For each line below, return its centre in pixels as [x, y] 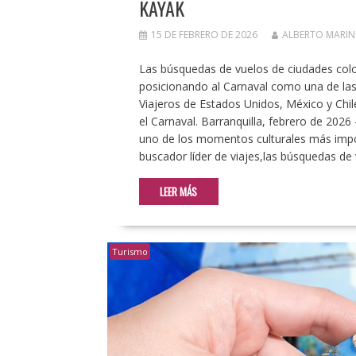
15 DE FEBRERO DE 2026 [204, 34]
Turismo [130, 251]
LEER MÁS [178, 191]
